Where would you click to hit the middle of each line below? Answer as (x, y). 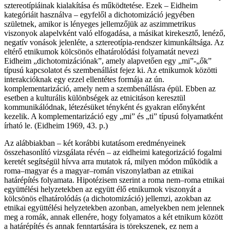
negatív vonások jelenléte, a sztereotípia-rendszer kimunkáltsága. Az (114, 43)
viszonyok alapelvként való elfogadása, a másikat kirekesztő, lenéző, (115, 33)
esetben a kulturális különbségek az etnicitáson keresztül (95, 98)
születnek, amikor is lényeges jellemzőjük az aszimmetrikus (100, 24)
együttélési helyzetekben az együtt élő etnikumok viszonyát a (103, 189)
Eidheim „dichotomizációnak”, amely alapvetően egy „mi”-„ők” (108, 61)
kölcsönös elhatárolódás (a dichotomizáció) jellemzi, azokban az (108, 199)
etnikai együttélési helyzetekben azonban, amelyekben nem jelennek (114, 208)
